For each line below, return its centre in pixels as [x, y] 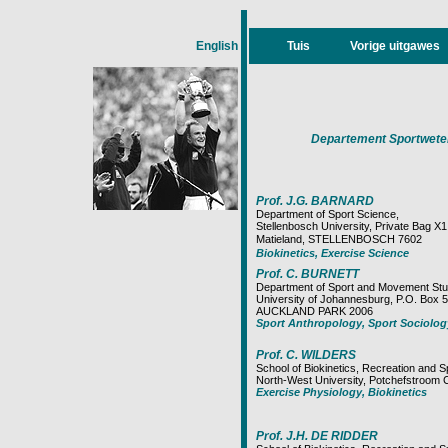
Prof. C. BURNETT [307, 274]
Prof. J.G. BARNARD [315, 201]
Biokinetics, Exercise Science [332, 253]
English [217, 46]
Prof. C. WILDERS [306, 355]
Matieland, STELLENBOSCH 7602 [339, 239]
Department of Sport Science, [327, 214]
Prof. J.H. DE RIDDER [317, 436]
